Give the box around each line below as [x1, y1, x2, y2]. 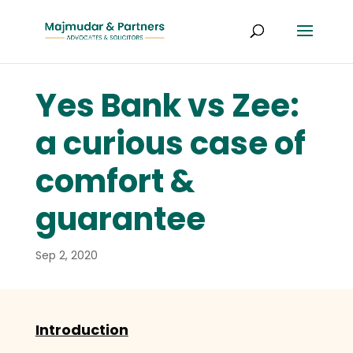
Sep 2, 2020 [35, 247, 98, 264]
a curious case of [35, 121, 306, 166]
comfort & [35, 159, 195, 204]
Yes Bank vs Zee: [35, 84, 299, 128]
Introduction [35, 319, 128, 340]
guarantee [35, 197, 206, 242]
